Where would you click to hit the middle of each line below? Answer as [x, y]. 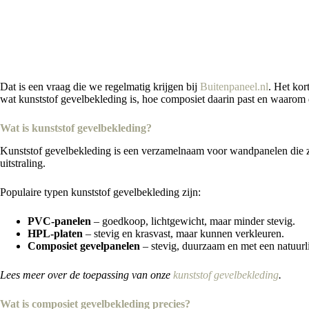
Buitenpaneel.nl [234, 87]
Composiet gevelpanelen [84, 246]
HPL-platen [55, 233]
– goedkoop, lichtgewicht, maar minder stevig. [193, 221]
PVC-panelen [59, 221]
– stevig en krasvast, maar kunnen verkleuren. [183, 233]
